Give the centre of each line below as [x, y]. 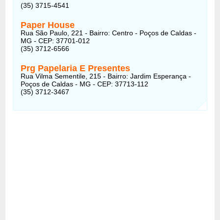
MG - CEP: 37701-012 [55, 41]
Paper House [48, 25]
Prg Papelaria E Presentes [76, 68]
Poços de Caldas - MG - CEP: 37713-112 [85, 84]
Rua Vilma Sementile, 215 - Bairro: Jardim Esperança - [106, 76]
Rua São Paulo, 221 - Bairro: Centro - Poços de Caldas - [109, 33]
